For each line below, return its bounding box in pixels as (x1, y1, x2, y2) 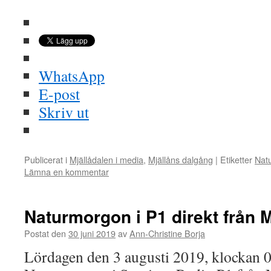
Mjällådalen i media (70, 153, 143, 166)
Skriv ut (39, 102, 89, 122)
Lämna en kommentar (24, 165, 109, 178)
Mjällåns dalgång (148, 153, 213, 166)
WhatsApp (39, 65, 105, 86)
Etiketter (220, 153, 252, 166)
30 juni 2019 (68, 227, 116, 240)
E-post (39, 83, 80, 104)
